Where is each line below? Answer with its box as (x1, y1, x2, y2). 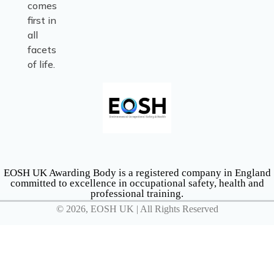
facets (28, 43, 56, 56)
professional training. (91, 187, 183, 199)
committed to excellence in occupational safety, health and (10, 177, 264, 189)
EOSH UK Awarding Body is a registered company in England (3, 166, 271, 179)
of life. (28, 58, 57, 71)
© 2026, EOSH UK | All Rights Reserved (56, 203, 218, 214)
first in (28, 14, 56, 27)
